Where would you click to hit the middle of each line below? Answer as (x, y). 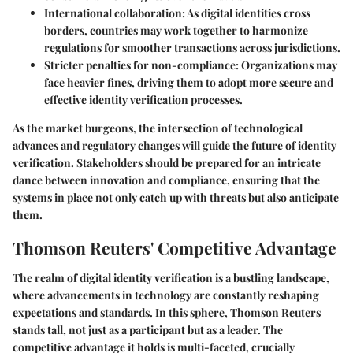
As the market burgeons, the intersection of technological (158, 128)
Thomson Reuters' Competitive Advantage (175, 248)
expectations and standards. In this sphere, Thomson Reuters (167, 312)
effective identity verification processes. (143, 100)
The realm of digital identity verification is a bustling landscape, (171, 277)
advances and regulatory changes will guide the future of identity (175, 146)
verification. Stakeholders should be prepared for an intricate (167, 163)
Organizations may (288, 65)
